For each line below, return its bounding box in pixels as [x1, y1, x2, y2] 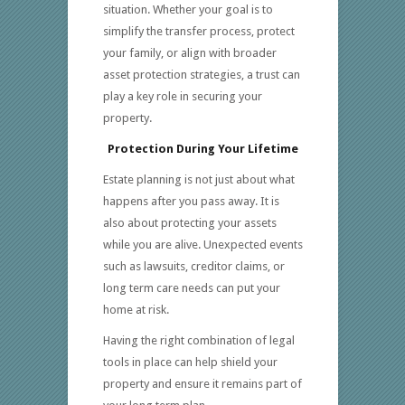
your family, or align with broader [102, 46, 277, 61]
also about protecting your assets [102, 216, 277, 231]
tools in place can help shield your [102, 355, 278, 370]
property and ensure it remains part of [102, 377, 302, 391]
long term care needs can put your [102, 281, 280, 296]
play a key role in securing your [102, 89, 262, 104]
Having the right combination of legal [102, 334, 295, 348]
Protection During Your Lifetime [107, 142, 298, 156]
